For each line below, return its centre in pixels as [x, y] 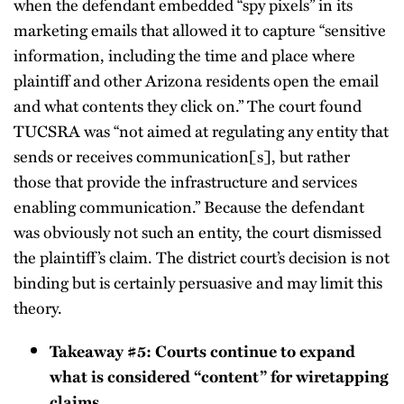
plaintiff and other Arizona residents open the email [196, 80]
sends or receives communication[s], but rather [182, 156]
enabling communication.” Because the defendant [189, 206]
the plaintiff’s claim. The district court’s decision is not [202, 257]
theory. [38, 307]
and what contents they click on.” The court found [188, 105]
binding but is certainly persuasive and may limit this [198, 282]
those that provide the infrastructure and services [185, 181]
